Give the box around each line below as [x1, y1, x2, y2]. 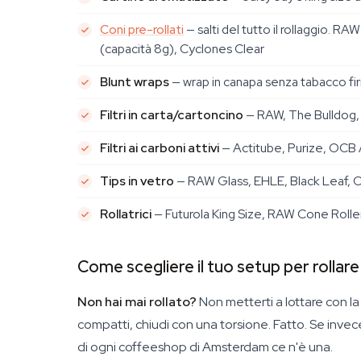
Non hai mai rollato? [77, 293, 197, 310]
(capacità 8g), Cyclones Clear [100, 40, 264, 57]
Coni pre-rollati [100, 21, 184, 38]
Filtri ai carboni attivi [100, 139, 219, 156]
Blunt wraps [100, 73, 169, 90]
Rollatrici [100, 205, 151, 222]
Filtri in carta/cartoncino [100, 106, 243, 123]
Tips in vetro [100, 172, 174, 189]
